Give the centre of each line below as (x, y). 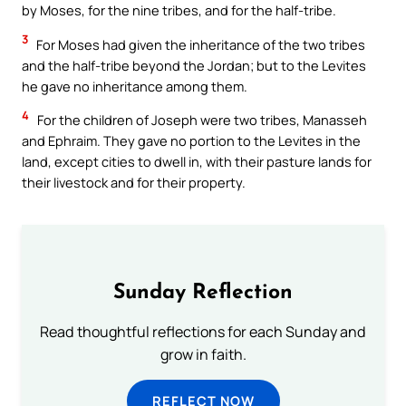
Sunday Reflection (203, 293)
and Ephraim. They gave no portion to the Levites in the (191, 141)
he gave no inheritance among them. (135, 86)
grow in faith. (203, 354)
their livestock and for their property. (134, 183)
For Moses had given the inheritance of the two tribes (199, 44)
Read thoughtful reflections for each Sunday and (203, 332)
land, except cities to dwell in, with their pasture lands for (197, 162)
